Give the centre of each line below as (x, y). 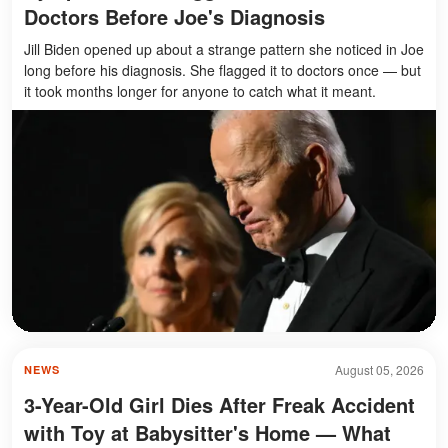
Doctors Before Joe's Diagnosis (174, 17)
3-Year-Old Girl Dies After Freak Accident (219, 405)
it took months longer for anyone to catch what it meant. (200, 91)
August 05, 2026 (379, 370)
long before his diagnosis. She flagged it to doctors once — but (222, 70)
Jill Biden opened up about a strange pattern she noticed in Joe (224, 49)
